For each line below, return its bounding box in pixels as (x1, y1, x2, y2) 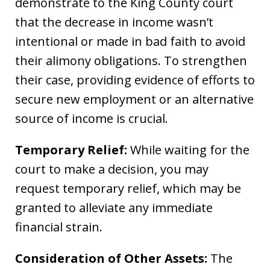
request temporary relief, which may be (15, 180, 241, 196)
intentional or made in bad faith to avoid (15, 33, 245, 49)
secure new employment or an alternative (15, 90, 254, 107)
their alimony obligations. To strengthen (15, 52, 247, 69)
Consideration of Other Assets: (15, 250, 207, 266)
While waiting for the (127, 141, 250, 158)
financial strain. (15, 218, 102, 235)
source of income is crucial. (15, 110, 168, 127)
